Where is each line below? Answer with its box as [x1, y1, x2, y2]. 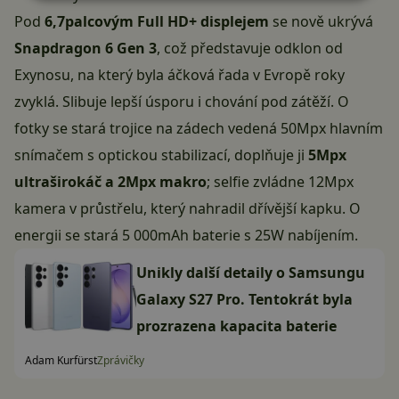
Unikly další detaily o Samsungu [136, 263, 365, 283]
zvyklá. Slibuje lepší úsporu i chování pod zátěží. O [14, 92, 349, 112]
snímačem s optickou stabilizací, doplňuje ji [14, 145, 308, 166]
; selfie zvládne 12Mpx [207, 172, 354, 192]
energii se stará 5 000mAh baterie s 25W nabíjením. [14, 225, 358, 246]
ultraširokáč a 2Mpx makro [14, 172, 207, 192]
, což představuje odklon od [157, 38, 343, 59]
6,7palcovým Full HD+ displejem [45, 12, 273, 32]
